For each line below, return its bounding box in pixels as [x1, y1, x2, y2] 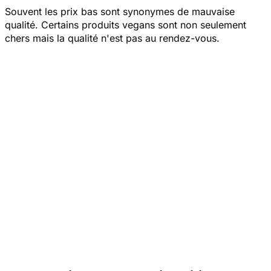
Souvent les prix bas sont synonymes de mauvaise [5, 5, 235, 18]
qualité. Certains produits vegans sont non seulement [5, 18, 246, 31]
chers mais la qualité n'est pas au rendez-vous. [5, 31, 220, 44]
